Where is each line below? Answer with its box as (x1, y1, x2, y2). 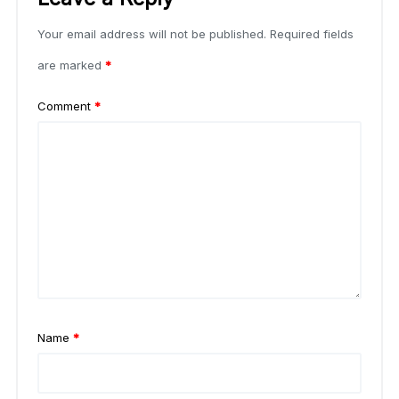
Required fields (270, 27, 354, 42)
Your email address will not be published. (37, 27, 266, 42)
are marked (37, 58, 105, 73)
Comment (37, 99, 94, 114)
